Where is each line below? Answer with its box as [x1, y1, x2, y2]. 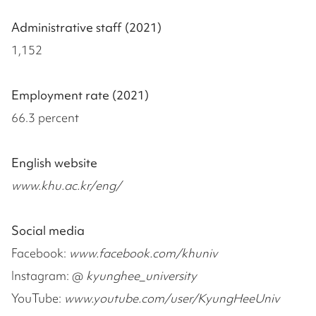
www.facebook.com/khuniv [69, 245, 217, 262]
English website [11, 154, 97, 171]
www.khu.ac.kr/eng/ [11, 177, 121, 194]
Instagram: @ [11, 267, 86, 284]
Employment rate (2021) [11, 87, 149, 104]
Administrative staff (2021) [11, 19, 162, 36]
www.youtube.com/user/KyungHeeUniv [64, 290, 279, 307]
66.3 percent [11, 109, 79, 126]
